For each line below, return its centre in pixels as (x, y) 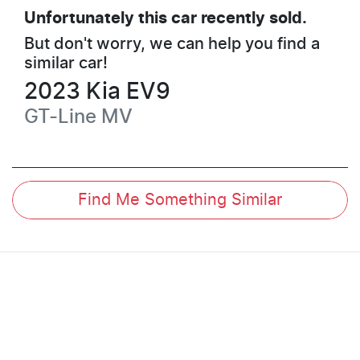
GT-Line (60, 117)
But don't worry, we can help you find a (172, 44)
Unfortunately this (98, 18)
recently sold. (252, 18)
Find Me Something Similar (180, 200)
